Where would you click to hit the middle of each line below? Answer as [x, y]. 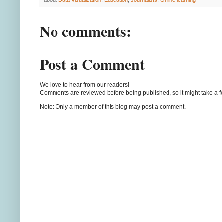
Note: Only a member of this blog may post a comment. [113, 106]
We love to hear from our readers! [84, 84]
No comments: [85, 31]
